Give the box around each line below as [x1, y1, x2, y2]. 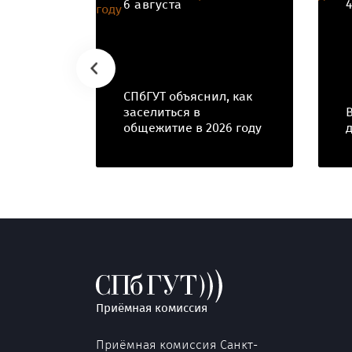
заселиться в [123, 104, 200, 119]
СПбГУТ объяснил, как [123, 89, 252, 104]
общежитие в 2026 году [123, 120, 262, 135]
